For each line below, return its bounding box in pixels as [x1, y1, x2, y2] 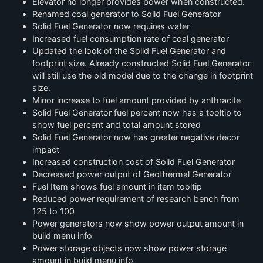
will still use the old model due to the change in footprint [32, 70, 253, 80]
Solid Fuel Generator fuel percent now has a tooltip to [32, 107, 242, 117]
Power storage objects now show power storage [32, 243, 227, 253]
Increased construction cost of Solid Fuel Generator [32, 157, 235, 167]
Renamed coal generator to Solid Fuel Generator [32, 9, 221, 19]
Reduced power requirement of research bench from [32, 194, 240, 204]
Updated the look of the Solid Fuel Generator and [32, 46, 226, 56]
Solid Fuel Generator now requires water [32, 21, 190, 31]
